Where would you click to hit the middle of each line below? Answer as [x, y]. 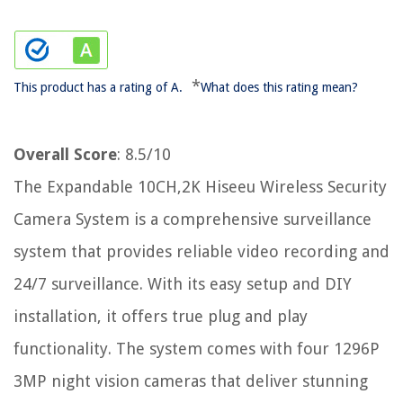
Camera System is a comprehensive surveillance [193, 219]
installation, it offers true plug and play [161, 317]
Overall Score [65, 155]
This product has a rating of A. [98, 88]
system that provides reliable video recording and [201, 252]
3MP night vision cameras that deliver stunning [191, 381]
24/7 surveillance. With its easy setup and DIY [183, 284]
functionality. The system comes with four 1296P [197, 349]
